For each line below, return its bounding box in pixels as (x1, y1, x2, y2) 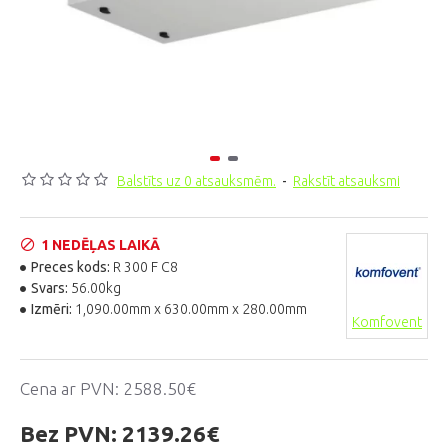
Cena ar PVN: (20, 379, 123, 398)
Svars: (31, 280, 68, 296)
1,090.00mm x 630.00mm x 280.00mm (75, 301, 307, 317)
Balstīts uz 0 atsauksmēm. (117, 173, 276, 189)
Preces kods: (31, 259, 110, 275)
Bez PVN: (20, 421, 117, 446)
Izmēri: (31, 301, 72, 317)
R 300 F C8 (113, 259, 178, 275)
